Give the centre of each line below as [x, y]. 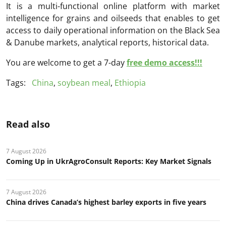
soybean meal [84, 82]
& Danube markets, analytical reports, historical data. [107, 42]
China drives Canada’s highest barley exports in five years [106, 202]
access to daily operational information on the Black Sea [113, 30]
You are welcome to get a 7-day [66, 62]
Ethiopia [130, 82]
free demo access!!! [164, 62]
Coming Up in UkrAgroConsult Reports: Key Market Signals [109, 161]
